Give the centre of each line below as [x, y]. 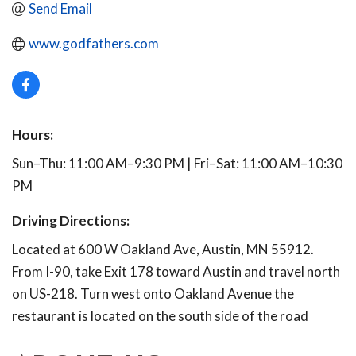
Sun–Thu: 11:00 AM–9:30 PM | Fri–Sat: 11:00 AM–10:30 [177, 164]
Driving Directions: [71, 221]
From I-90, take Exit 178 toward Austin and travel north [176, 272]
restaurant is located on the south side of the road [160, 316]
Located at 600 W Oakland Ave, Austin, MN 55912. [163, 250]
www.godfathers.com [94, 44]
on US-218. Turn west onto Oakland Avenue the [153, 294]
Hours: [33, 135]
